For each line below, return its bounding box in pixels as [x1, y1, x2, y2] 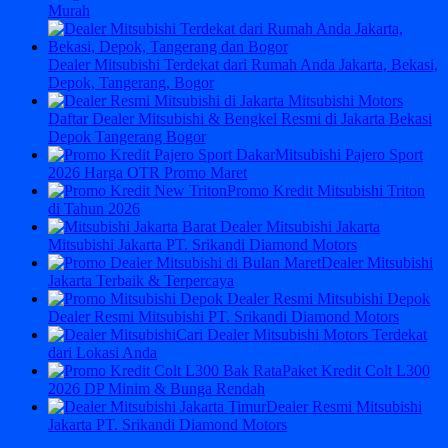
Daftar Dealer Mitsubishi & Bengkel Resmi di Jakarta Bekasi [48, 109, 432, 127]
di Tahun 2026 [48, 199, 140, 217]
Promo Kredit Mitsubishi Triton [227, 181, 425, 199]
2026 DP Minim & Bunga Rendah [48, 379, 265, 397]
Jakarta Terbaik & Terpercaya [48, 271, 234, 289]
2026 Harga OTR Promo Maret [48, 163, 247, 181]
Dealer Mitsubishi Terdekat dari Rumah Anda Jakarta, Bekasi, [48, 55, 438, 73]
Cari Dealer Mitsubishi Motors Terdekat [176, 325, 427, 343]
